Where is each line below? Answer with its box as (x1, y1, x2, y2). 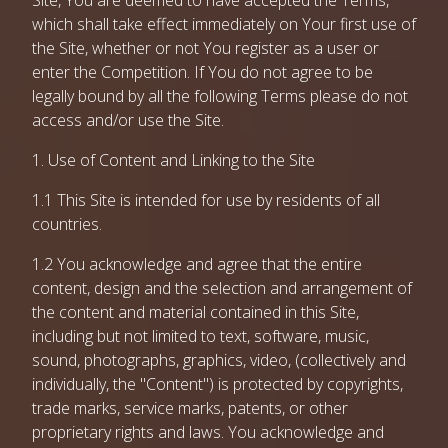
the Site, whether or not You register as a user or (32, 37, 379, 59)
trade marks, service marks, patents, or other (32, 397, 348, 419)
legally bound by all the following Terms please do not (32, 85, 408, 107)
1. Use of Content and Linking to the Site (32, 149, 315, 171)
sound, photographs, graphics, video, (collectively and (32, 349, 406, 371)
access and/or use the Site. (32, 109, 224, 131)
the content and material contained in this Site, (32, 301, 359, 323)
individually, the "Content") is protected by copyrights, (32, 373, 403, 395)
